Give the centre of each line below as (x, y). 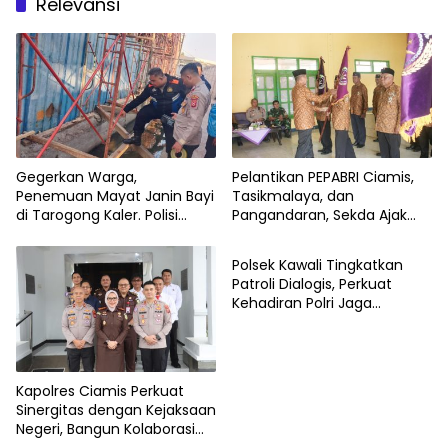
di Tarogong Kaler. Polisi (97, 215)
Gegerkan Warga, (76, 177)
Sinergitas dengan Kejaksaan (116, 410)
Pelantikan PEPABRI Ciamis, (323, 177)
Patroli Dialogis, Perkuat (312, 284)
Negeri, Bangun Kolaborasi (105, 429)
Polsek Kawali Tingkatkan (317, 265)
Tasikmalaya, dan (293, 196)
